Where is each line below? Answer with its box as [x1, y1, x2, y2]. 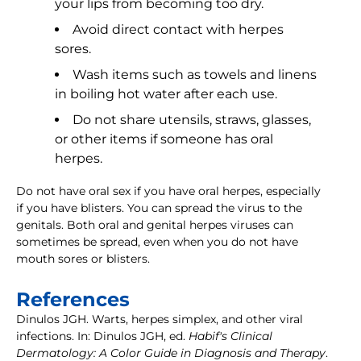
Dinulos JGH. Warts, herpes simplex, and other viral [16, 312, 303, 327]
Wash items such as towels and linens [73, 67, 317, 83]
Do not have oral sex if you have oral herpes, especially [16, 184, 321, 199]
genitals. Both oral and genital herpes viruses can [16, 218, 293, 233]
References [16, 288, 130, 312]
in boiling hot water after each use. [55, 86, 277, 102]
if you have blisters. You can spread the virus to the [16, 201, 302, 216]
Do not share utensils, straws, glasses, [73, 112, 311, 128]
